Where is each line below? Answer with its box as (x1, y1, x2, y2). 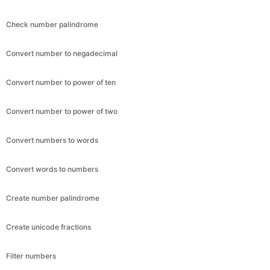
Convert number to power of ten (6, 77, 116, 87)
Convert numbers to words (6, 135, 98, 145)
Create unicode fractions (6, 222, 91, 231)
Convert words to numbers (6, 164, 98, 174)
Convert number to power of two (6, 106, 118, 116)
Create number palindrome (6, 193, 99, 202)
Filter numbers (6, 251, 56, 260)
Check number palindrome (6, 19, 98, 29)
